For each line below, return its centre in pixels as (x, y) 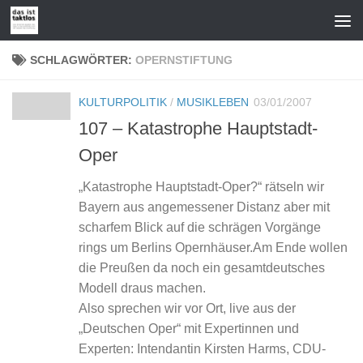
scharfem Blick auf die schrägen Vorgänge (200, 228)
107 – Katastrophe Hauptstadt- (198, 129)
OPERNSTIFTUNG (184, 60)
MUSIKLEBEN (213, 102)
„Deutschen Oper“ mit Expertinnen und (189, 329)
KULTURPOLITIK (123, 102)
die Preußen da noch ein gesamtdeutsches (202, 268)
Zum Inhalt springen (83, 22)
